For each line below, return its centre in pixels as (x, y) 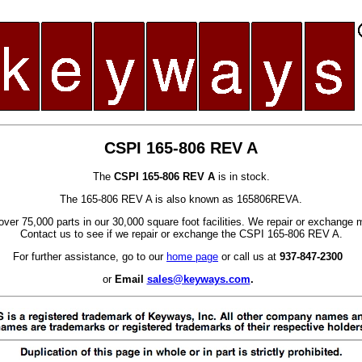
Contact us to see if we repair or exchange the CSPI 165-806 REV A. (181, 234)
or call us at (249, 257)
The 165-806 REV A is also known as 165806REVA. (181, 200)
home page (192, 257)
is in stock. (242, 177)
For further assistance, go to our (90, 257)
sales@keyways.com (198, 280)
